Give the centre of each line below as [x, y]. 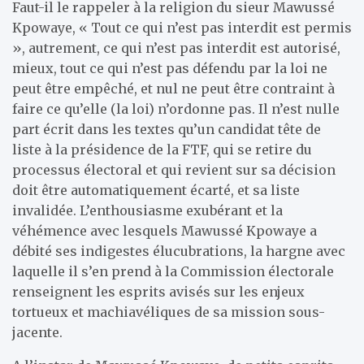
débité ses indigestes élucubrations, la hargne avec [179, 251]
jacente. [37, 332]
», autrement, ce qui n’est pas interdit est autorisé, [176, 48]
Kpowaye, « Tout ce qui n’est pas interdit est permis [182, 27]
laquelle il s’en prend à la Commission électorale [173, 271]
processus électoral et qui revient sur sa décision [174, 169]
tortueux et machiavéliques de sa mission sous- [169, 312]
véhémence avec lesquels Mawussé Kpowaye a [165, 230]
